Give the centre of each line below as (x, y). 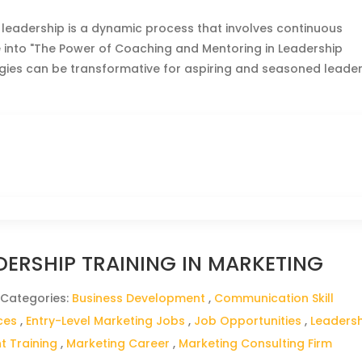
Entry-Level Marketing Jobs (106, 321)
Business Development (139, 298)
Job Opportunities (248, 321)
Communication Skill (274, 298)
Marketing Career (118, 343)
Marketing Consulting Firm (256, 343)
